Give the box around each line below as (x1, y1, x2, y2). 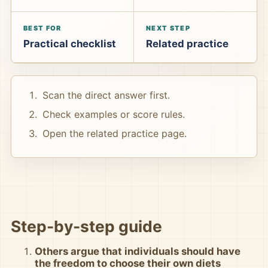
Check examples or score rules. (42, 108, 185, 120)
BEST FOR (23, 24, 62, 32)
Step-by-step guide (11, 217, 162, 236)
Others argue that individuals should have (35, 245, 240, 257)
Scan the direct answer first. (42, 89, 170, 101)
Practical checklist (23, 38, 116, 50)
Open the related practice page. (42, 127, 187, 139)
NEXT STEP (146, 24, 190, 32)
